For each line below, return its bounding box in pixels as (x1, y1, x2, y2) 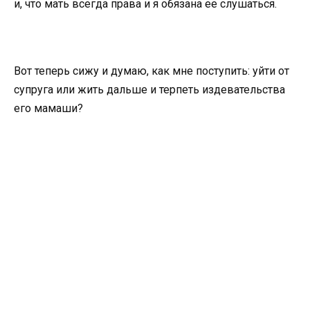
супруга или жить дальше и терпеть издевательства (14, 83, 285, 97)
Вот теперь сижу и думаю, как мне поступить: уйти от (14, 64, 289, 78)
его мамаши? (14, 102, 83, 116)
